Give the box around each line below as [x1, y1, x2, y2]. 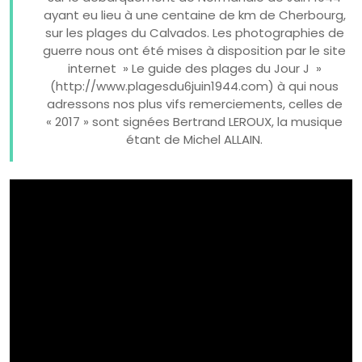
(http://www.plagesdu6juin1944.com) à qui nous [50, 77, 339, 95]
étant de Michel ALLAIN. [126, 130, 263, 148]
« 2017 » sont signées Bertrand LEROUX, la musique [46, 112, 343, 130]
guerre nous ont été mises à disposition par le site [43, 41, 347, 59]
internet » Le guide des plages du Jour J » [67, 59, 322, 77]
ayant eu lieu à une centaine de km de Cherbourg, [43, 6, 346, 23]
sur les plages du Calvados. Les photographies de [44, 23, 344, 41]
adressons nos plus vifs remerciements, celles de [46, 95, 343, 112]
